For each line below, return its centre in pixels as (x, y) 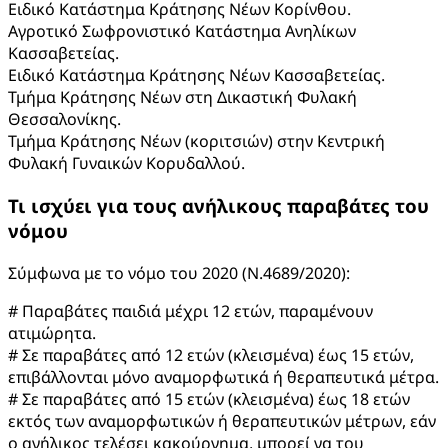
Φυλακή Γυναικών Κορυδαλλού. (126, 163)
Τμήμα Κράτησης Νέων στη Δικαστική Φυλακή (182, 97)
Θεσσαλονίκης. (64, 119)
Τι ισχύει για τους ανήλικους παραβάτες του (218, 205)
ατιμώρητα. (52, 332)
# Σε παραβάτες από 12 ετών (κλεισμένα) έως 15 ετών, (211, 354)
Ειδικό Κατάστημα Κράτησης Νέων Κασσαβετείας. (196, 75)
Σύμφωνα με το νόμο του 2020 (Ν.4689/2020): (179, 272)
